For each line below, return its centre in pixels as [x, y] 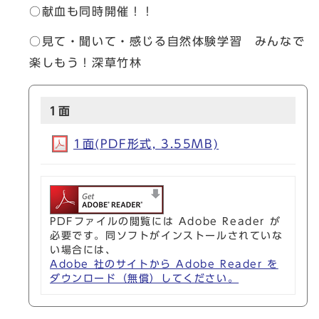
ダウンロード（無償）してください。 [145, 278]
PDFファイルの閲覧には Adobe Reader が [166, 221]
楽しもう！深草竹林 [86, 62]
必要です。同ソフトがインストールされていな [167, 235]
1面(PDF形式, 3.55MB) [146, 143]
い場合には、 [83, 250]
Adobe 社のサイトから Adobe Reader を [164, 264]
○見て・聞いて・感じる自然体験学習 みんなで [167, 41]
